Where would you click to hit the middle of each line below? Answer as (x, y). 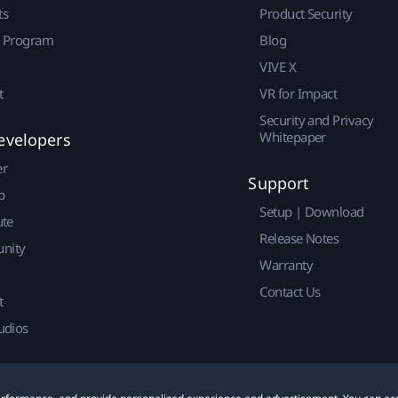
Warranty (286, 264)
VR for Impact (298, 93)
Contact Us (290, 291)
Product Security (306, 13)
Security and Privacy (317, 119)
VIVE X (278, 66)
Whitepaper (293, 136)
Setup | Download (312, 211)
